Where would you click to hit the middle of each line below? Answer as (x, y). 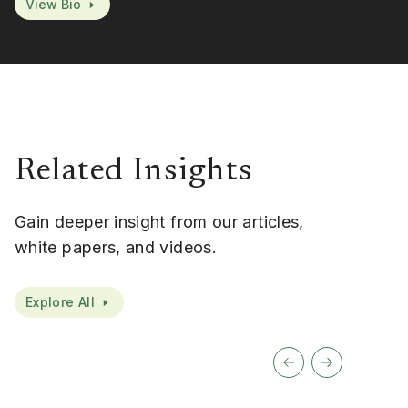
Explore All (60, 301)
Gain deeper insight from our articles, (159, 221)
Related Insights (134, 172)
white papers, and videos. (116, 247)
